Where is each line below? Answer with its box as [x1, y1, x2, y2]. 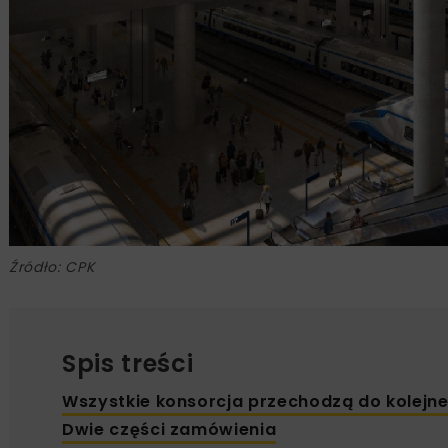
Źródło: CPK [9, 257, 95, 278]
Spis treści [62, 347, 194, 381]
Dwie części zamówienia [62, 418, 277, 442]
